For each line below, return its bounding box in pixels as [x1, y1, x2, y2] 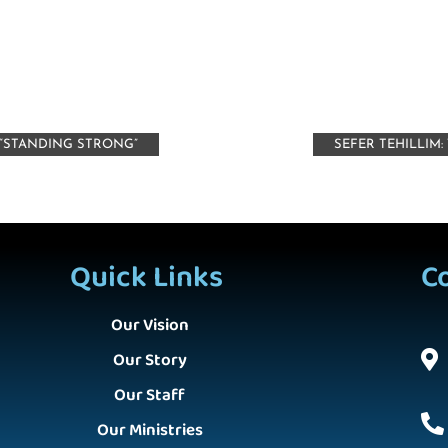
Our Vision [110, 311, 189, 339]
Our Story [112, 346, 187, 374]
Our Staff [114, 381, 186, 409]
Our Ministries [96, 416, 203, 444]
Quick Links [69, 253, 223, 302]
